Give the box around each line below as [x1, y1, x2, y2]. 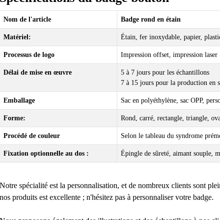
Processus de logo [3, 51, 55, 59]
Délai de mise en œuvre [3, 69, 72, 77]
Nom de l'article [3, 16, 51, 24]
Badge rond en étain [121, 16, 181, 24]
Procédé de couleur [3, 132, 60, 140]
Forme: [3, 114, 26, 122]
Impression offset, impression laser [121, 51, 218, 59]
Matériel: [3, 33, 31, 41]
